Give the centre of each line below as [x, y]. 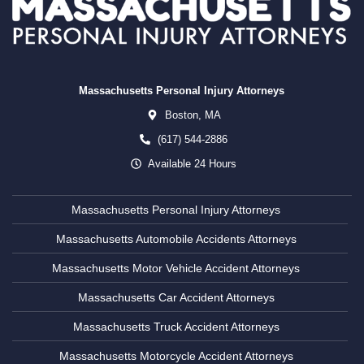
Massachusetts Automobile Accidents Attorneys [176, 239]
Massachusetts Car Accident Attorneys [176, 298]
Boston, [183, 115]
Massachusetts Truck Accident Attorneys [176, 327]
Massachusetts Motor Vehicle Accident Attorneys [176, 269]
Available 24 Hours [191, 163]
